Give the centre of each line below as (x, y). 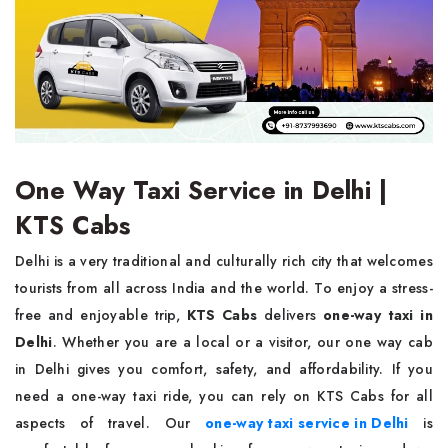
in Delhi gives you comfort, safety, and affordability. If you (224, 368)
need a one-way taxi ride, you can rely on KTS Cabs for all (224, 395)
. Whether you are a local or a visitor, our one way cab (242, 341)
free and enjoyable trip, (101, 314)
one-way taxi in (377, 314)
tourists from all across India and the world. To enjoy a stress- (224, 287)
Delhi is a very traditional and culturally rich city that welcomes (224, 260)
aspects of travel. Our (110, 422)
